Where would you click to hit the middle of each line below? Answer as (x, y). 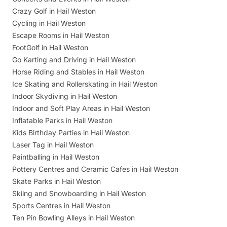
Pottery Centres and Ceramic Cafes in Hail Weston (95, 169)
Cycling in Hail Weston (49, 23)
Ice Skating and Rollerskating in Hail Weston (85, 84)
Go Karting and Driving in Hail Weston (74, 60)
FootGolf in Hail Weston (50, 48)
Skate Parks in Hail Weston (56, 181)
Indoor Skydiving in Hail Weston (65, 96)
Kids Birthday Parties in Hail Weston (71, 133)
